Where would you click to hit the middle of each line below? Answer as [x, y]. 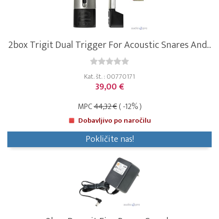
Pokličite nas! [109, 140]
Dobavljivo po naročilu [115, 121]
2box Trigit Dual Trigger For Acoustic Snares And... [109, 45]
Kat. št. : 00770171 [109, 77]
